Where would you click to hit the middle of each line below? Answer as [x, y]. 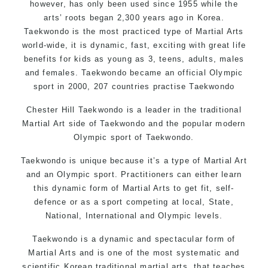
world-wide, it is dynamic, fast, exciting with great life [134, 45]
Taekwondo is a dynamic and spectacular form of [134, 239]
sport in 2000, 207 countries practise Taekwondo [134, 86]
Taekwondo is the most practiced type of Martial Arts [134, 31]
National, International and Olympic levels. [134, 215]
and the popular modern [196, 123]
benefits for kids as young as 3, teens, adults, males [134, 59]
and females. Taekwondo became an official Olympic [134, 72]
